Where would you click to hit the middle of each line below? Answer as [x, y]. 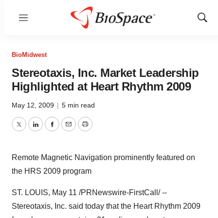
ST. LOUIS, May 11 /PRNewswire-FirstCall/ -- [89, 192]
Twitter [30, 130]
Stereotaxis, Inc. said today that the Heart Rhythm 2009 [106, 206]
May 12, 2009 [34, 105]
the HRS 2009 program [52, 171]
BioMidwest [29, 55]
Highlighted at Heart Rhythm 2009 [101, 86]
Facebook [69, 130]
